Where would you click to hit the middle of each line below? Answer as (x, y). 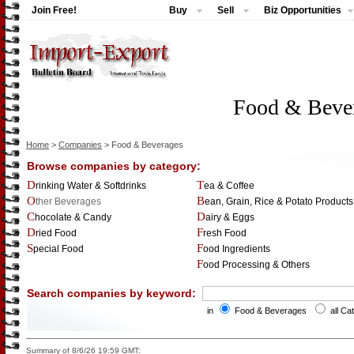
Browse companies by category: (114, 166)
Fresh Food (225, 233)
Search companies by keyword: (115, 293)
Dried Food (56, 233)
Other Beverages (68, 201)
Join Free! (54, 10)
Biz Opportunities (303, 10)
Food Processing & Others (256, 265)
